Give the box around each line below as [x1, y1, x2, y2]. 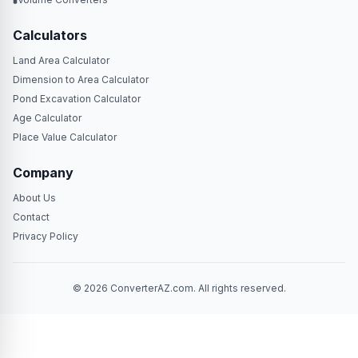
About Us [13, 192, 56, 204]
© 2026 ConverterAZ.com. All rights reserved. [72, 282, 286, 294]
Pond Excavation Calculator [13, 93, 141, 105]
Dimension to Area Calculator [13, 74, 149, 86]
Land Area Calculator [13, 54, 109, 66]
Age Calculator [13, 112, 82, 124]
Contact [13, 211, 50, 223]
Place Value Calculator [13, 131, 117, 143]
